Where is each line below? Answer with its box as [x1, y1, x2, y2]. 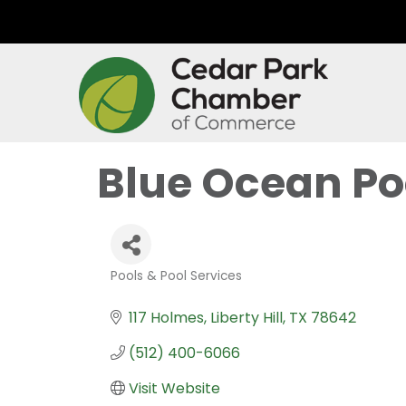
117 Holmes [129, 306, 204, 328]
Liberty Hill [210, 306, 283, 328]
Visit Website [129, 377, 220, 399]
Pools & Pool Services [111, 266, 242, 285]
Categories [110, 275, 215, 302]
